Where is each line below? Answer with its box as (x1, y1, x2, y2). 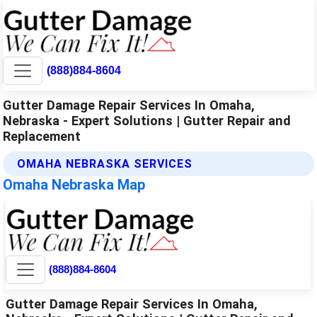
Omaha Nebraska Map (3, 175, 146, 193)
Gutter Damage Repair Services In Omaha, (3, 97, 255, 113)
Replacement (3, 128, 81, 144)
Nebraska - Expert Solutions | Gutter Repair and (3, 113, 292, 128)
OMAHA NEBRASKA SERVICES (17, 156, 193, 171)
